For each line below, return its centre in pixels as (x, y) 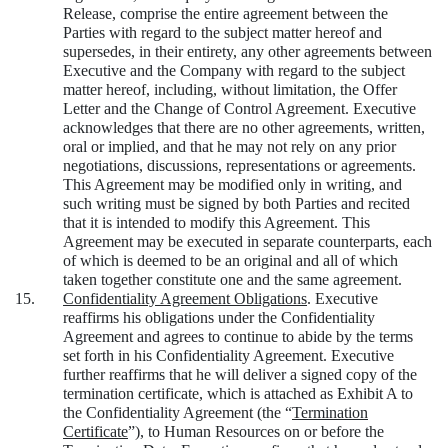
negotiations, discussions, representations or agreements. (239, 166)
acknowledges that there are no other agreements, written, (244, 128)
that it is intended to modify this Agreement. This (216, 223)
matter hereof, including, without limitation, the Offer (230, 90)
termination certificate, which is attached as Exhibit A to (238, 394)
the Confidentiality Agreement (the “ (177, 413)
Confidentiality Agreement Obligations (185, 299)
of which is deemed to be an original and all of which (230, 261)
